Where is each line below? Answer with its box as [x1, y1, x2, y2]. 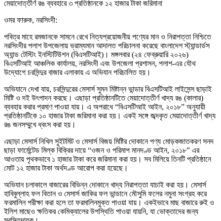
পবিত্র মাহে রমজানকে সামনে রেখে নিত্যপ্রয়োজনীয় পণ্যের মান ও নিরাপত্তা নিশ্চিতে [4, 33, 211, 41]
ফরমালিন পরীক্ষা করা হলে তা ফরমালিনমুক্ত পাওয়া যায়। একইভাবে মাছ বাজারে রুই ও [4, 198, 214, 207]
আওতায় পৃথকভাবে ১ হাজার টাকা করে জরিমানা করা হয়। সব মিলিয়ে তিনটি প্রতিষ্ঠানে [4, 155, 211, 164]
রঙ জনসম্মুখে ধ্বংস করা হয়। [4, 120, 76, 129]
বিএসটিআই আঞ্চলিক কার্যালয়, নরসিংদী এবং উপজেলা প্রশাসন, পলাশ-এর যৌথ [4, 59, 196, 68]
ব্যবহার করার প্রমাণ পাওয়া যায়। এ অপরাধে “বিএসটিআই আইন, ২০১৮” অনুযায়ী [4, 103, 205, 111]
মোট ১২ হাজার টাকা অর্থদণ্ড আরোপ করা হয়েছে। [4, 164, 128, 173]
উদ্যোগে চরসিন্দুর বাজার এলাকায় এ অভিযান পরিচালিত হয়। [4, 68, 151, 77]
